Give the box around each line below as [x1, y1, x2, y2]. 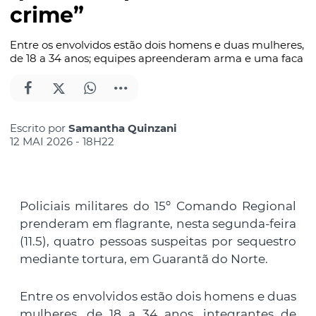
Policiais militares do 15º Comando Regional [20, 199, 296, 214]
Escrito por [10, 121, 68, 135]
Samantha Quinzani [68, 121, 177, 135]
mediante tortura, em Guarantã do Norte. [20, 252, 268, 267]
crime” [10, 2, 84, 29]
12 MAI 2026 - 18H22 [10, 135, 114, 149]
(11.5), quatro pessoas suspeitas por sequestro [20, 234, 296, 249]
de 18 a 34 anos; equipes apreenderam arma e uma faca [10, 51, 303, 66]
